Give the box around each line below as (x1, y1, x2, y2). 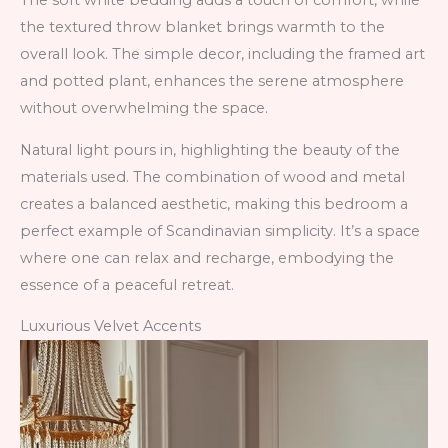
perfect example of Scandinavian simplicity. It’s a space (20, 221, 420, 240)
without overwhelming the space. (20, 99, 268, 118)
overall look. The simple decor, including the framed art (20, 45, 425, 64)
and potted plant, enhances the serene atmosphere (20, 72, 404, 91)
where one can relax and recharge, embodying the (20, 248, 394, 267)
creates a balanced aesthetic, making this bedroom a (20, 194, 408, 213)
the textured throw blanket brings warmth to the (20, 18, 385, 37)
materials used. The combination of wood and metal (20, 167, 405, 186)
